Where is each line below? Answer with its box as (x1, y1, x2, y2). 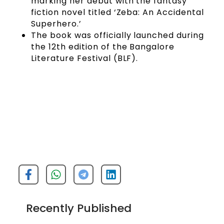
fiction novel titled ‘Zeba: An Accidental (31, 6, 204, 18)
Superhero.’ (31, 17, 81, 29)
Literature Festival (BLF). (31, 52, 138, 64)
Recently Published (26, 200, 132, 216)
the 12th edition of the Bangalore (31, 40, 175, 52)
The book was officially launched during (31, 29, 204, 41)
